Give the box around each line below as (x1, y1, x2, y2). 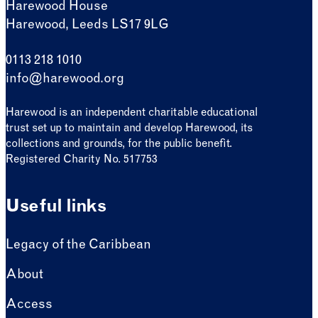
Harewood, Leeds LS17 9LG (6, 18, 169, 32)
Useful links (6, 198, 106, 216)
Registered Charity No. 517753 (6, 154, 158, 165)
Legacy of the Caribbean (6, 239, 151, 253)
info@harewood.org (6, 72, 124, 86)
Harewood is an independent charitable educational (6, 107, 258, 119)
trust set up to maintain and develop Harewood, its (6, 123, 253, 134)
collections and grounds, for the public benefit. (6, 138, 232, 150)
